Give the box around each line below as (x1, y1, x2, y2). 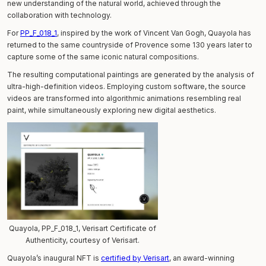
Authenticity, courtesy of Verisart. (26, 235, 140, 245)
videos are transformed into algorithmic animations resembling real (7, 93, 241, 103)
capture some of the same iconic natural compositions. (7, 52, 199, 61)
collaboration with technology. (7, 10, 112, 20)
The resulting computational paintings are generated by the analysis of (7, 69, 254, 79)
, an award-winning (169, 253, 235, 262)
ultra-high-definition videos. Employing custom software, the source (7, 81, 246, 91)
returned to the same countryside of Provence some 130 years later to (7, 40, 252, 49)
